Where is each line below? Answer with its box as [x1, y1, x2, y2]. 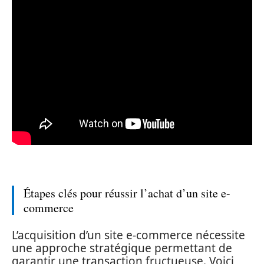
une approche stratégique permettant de [12, 240, 232, 256]
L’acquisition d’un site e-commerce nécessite [12, 227, 245, 243]
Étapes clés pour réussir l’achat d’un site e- [24, 185, 230, 201]
